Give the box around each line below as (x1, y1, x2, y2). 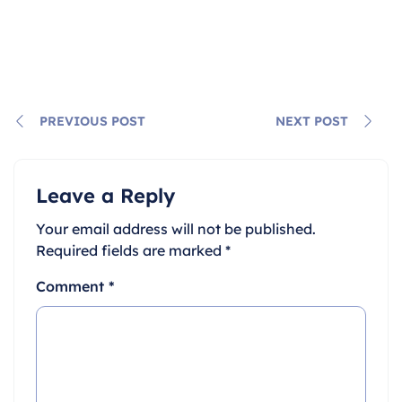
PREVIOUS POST (39, 112, 145, 129)
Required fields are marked (36, 240, 225, 259)
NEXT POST (275, 112, 348, 129)
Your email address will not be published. (36, 219, 316, 238)
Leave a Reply (36, 182, 175, 208)
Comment (36, 276, 109, 295)
